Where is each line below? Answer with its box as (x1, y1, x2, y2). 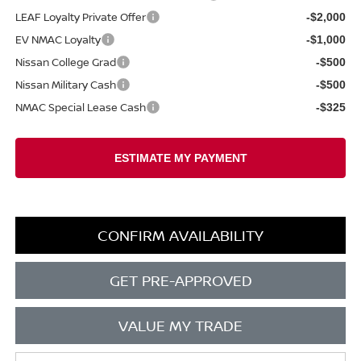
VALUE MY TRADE (118, 315, 243, 335)
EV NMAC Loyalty (15, 31, 101, 47)
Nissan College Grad (15, 54, 116, 69)
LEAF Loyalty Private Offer (15, 9, 146, 24)
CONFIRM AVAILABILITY (98, 225, 263, 245)
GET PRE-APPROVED (109, 270, 252, 290)
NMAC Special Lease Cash (15, 99, 146, 114)
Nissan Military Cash (15, 77, 116, 92)
